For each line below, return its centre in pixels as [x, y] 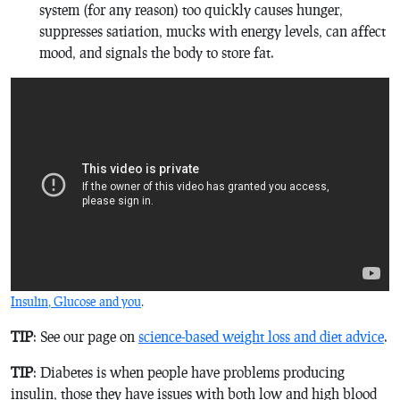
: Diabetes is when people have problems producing [189, 372]
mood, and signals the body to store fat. [157, 52]
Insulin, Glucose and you [76, 302]
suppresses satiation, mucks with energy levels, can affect [212, 30]
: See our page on [86, 337]
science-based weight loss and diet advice [261, 337]
